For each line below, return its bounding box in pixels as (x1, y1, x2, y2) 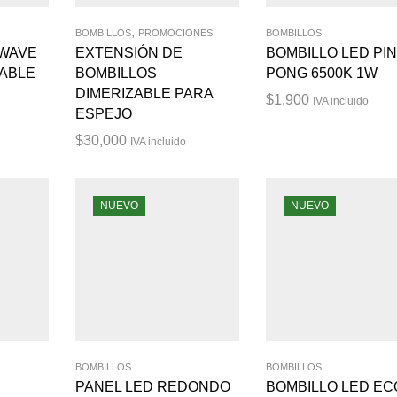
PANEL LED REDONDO (75, 379, 231, 395)
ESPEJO (75, 105, 133, 121)
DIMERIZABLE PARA (75, 85, 214, 101)
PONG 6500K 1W (265, 65, 378, 81)
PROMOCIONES (138, 27, 214, 38)
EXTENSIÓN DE (75, 44, 183, 60)
